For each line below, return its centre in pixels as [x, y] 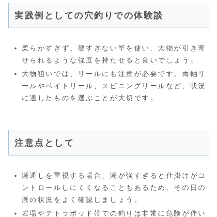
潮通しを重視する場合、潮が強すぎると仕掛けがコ [114, 176]
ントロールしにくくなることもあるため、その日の [114, 188]
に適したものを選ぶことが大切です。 [90, 98]
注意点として [45, 143]
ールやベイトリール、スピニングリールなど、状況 [114, 86]
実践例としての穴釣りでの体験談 [89, 16]
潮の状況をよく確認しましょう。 [82, 200]
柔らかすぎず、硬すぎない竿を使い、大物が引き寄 [114, 48]
